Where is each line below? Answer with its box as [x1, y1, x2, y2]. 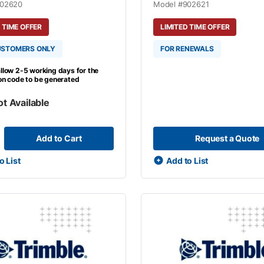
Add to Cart [35, 133, 82, 143]
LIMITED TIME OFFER [160, 22, 230, 31]
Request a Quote [195, 133, 260, 143]
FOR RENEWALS [160, 44, 214, 53]
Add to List [166, 155, 209, 166]
